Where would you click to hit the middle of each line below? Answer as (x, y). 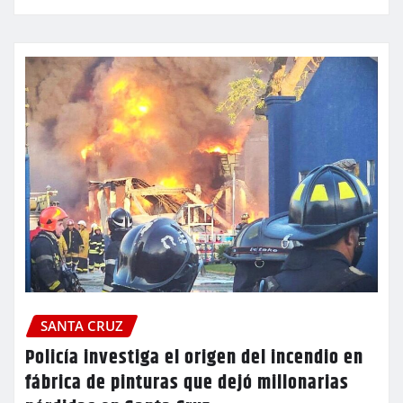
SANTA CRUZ (82, 325)
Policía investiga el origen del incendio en (194, 358)
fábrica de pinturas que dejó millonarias (187, 384)
